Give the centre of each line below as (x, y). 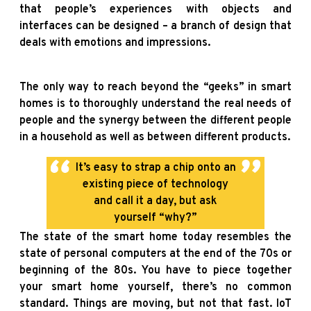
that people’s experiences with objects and (155, 9)
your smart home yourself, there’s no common (155, 287)
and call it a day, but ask (155, 201)
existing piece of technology (155, 184)
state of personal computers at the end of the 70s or (155, 254)
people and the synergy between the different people (155, 120)
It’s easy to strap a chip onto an (155, 168)
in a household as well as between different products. (155, 137)
